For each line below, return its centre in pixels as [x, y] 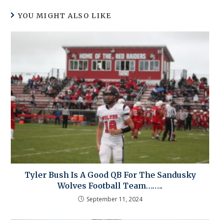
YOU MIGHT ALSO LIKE [64, 16]
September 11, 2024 [114, 199]
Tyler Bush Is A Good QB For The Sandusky [110, 175]
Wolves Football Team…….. [110, 186]
